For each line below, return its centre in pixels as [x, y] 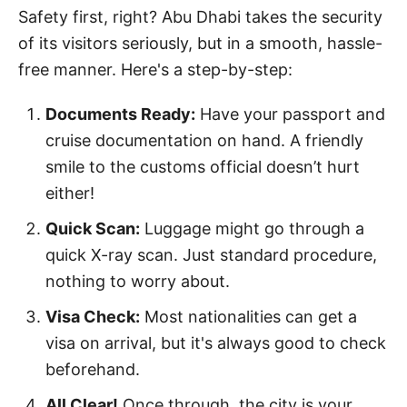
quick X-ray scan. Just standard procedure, [211, 255]
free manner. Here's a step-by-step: [155, 69]
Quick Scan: [93, 228]
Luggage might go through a [252, 228]
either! [70, 193]
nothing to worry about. [138, 281]
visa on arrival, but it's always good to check [216, 343]
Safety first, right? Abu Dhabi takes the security [200, 17]
